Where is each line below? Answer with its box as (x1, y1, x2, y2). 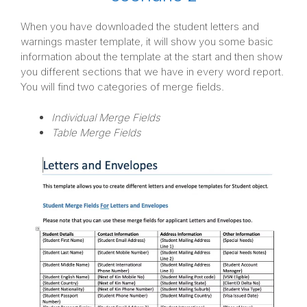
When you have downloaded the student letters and (21, 20, 259, 34)
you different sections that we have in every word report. (21, 65, 284, 79)
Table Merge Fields (51, 125, 141, 139)
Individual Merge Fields (51, 110, 160, 124)
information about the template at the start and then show (21, 50, 282, 64)
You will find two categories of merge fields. (21, 80, 224, 94)
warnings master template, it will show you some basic (21, 35, 273, 49)
